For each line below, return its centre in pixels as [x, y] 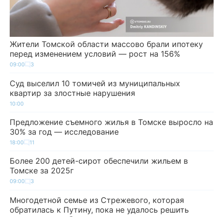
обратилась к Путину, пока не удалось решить [99, 209]
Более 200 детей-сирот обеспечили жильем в [99, 161]
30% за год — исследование [64, 132]
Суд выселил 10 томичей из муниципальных [95, 83]
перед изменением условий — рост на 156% [95, 54]
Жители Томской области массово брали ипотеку [106, 44]
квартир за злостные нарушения [72, 93]
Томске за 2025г [42, 171]
